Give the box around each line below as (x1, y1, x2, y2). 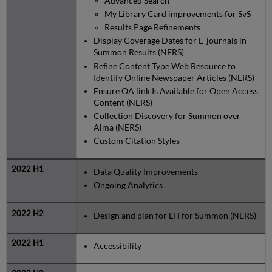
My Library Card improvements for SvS (104, 8, 251, 19)
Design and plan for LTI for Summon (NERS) (93, 209, 256, 220)
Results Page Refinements (104, 22, 200, 33)
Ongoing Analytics (93, 179, 163, 190)
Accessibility (93, 240, 141, 251)
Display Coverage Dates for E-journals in (93, 35, 246, 46)
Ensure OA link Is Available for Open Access (93, 85, 258, 96)
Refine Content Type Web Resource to (93, 60, 236, 71)
